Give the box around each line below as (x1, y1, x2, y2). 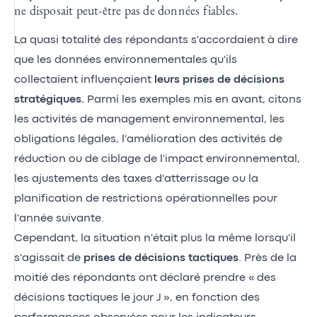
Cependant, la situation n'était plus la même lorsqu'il (14, 233, 296, 243)
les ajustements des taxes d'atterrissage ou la (14, 173, 258, 184)
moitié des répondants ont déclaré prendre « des (14, 272, 276, 283)
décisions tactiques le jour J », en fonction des (14, 292, 260, 303)
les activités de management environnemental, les (14, 114, 284, 125)
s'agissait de (14, 253, 83, 263)
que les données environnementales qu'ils (14, 54, 237, 65)
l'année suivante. (14, 213, 104, 224)
